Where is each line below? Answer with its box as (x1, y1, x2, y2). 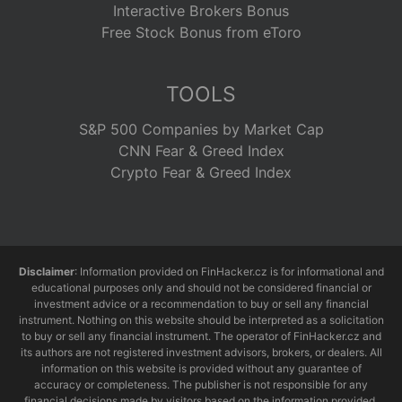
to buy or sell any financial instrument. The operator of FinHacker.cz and (21, 328, 381, 343)
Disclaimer (18, 264, 74, 278)
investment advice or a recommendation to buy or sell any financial (33, 296, 369, 310)
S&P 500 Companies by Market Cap (78, 119, 324, 138)
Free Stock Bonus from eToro (100, 22, 301, 41)
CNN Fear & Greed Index (118, 141, 284, 160)
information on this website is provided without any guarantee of (40, 361, 362, 375)
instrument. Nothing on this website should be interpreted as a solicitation (18, 312, 384, 327)
